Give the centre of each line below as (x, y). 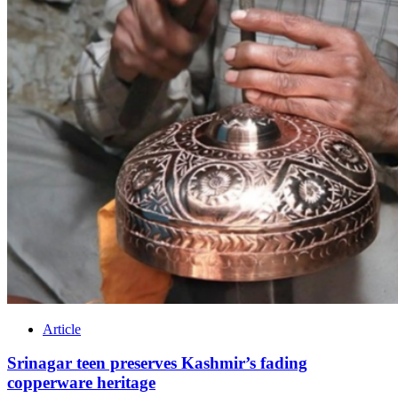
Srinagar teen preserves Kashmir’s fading (157, 363)
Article (62, 329)
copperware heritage (81, 383)
